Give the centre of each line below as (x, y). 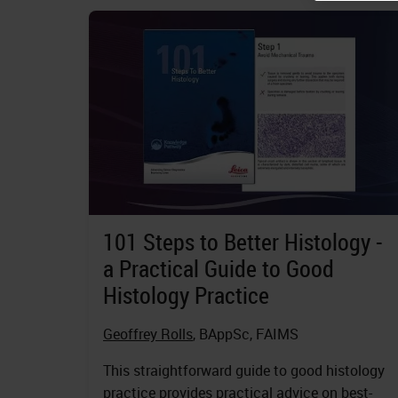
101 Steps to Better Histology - (243, 243)
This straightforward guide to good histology (244, 371)
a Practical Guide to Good (219, 269)
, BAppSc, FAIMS (246, 334)
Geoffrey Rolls (148, 334)
